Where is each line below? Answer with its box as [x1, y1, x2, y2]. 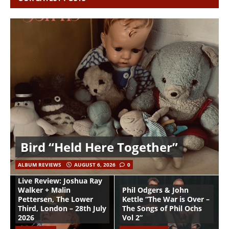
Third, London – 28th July [18, 203, 106, 214]
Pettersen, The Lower [18, 194, 93, 204]
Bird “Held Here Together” [20, 139, 178, 156]
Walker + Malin [18, 185, 71, 195]
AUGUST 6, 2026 [74, 161, 116, 169]
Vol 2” [122, 213, 143, 223]
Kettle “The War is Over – [122, 194, 210, 204]
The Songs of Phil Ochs [122, 203, 202, 214]
